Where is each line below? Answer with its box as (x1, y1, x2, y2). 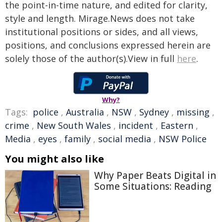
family (64, 133, 91, 145)
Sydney (139, 106, 169, 118)
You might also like (5, 152, 104, 166)
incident (118, 119, 153, 131)
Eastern (161, 119, 193, 131)
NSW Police (159, 133, 207, 145)
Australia (66, 106, 104, 118)
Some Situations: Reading (94, 180, 211, 193)
